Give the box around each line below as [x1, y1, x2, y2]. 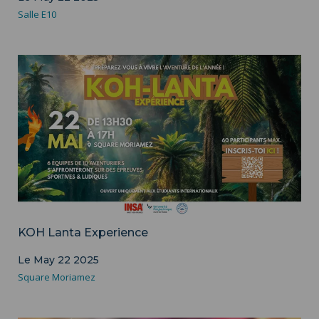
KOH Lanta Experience [18, 225, 148, 239]
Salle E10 [18, 7, 56, 21]
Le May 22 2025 [18, 253, 99, 266]
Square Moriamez [18, 270, 95, 283]
